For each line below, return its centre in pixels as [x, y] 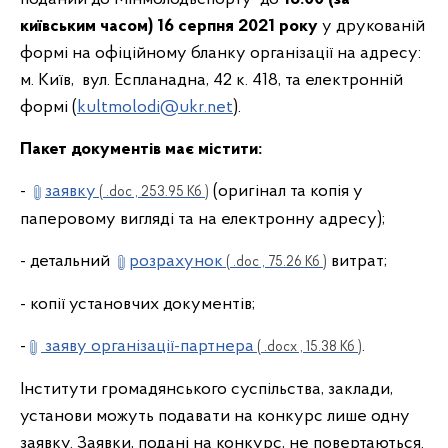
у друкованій [371, 26]
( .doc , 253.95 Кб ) [152, 192]
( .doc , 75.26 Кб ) [275, 262]
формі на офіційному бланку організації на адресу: [220, 53]
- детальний [67, 261]
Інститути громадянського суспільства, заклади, [206, 389]
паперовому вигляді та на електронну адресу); [202, 219]
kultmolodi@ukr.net [155, 107]
